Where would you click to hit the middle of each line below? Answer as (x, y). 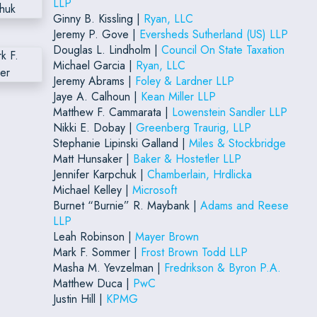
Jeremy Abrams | (94, 81)
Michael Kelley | (92, 190)
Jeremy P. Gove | (96, 34)
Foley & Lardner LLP (184, 81)
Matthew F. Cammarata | (112, 112)
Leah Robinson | (94, 236)
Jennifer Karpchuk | (100, 174)
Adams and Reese (244, 205)
